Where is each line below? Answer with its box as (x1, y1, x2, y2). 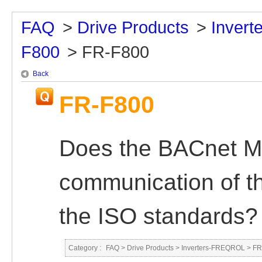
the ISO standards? (59, 204, 258, 229)
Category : (68, 244, 103, 252)
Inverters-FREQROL (181, 244, 245, 252)
